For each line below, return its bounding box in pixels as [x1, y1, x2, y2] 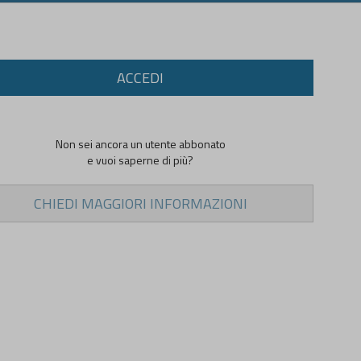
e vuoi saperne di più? [87, 151, 193, 168]
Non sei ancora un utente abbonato [55, 135, 226, 152]
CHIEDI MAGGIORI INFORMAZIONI [33, 192, 247, 214]
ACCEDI [117, 66, 164, 89]
